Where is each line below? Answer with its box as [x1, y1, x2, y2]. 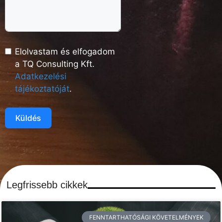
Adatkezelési [15, 71, 66, 82]
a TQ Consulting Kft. [15, 59, 95, 69]
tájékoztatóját [15, 84, 69, 94]
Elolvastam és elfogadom [15, 47, 115, 57]
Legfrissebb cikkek [6, 179, 88, 191]
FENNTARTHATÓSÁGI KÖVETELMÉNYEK [89, 213, 204, 221]
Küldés [15, 113, 41, 123]
